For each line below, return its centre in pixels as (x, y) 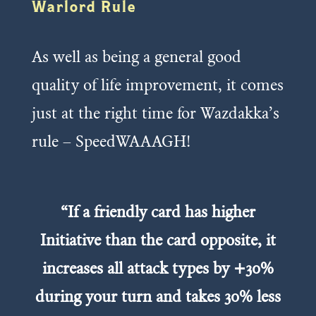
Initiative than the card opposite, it (158, 239)
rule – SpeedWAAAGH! (111, 141)
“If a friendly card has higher (158, 211)
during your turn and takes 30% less (158, 296)
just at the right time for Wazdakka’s (155, 113)
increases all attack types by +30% (158, 268)
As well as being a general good (136, 56)
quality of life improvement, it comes (157, 84)
